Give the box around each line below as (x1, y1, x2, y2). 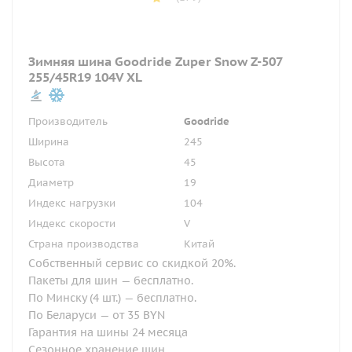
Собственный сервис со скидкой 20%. (28, 256, 236, 270)
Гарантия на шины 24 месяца (28, 325, 188, 339)
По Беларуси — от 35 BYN (28, 308, 165, 322)
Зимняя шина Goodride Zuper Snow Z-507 (28, 53, 283, 69)
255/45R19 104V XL (28, 69, 142, 85)
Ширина (28, 135, 69, 148)
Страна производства (28, 237, 139, 251)
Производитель (28, 115, 108, 128)
